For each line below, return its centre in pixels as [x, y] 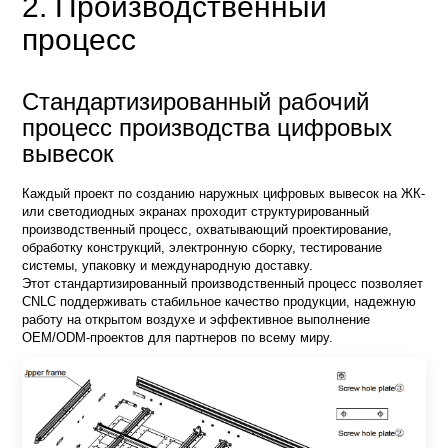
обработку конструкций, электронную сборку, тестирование [202, 248]
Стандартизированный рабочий [196, 102]
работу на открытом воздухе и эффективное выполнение [196, 320]
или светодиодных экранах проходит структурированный [196, 212]
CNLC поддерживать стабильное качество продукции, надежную [219, 302]
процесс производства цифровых [207, 128]
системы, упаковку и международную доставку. [168, 266]
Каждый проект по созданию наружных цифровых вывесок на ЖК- [224, 194]
